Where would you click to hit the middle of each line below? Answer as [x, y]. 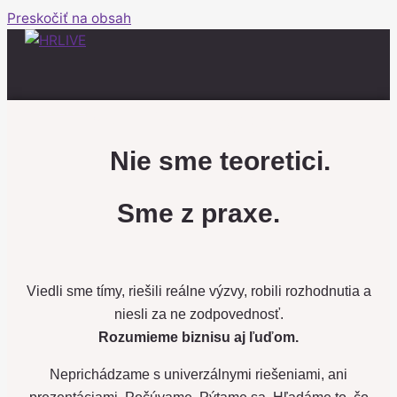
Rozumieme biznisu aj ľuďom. [198, 337]
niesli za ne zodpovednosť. [198, 314]
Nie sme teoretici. [220, 161]
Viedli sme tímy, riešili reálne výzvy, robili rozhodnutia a [198, 291]
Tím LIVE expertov [198, 122]
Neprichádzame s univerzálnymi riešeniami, [189, 374]
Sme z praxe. [198, 213]
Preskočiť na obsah [69, 18]
